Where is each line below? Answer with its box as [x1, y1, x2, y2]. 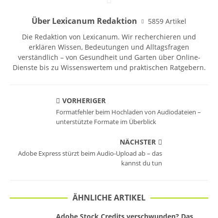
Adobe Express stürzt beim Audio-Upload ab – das [18, 149, 162, 158]
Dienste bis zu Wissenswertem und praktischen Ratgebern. [12, 63, 206, 72]
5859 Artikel [148, 16, 186, 26]
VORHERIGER [62, 96, 106, 105]
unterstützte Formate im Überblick [56, 117, 156, 126]
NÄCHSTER [120, 137, 156, 146]
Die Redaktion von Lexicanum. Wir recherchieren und [22, 32, 196, 41]
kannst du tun [121, 159, 162, 167]
